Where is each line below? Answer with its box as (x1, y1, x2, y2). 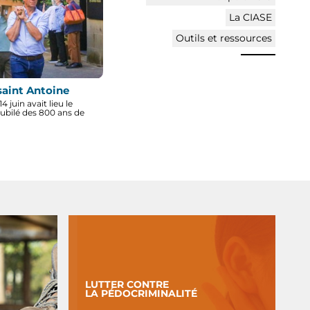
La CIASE (229, 11, 272, 23)
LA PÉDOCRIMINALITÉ (85, 287, 198, 299)
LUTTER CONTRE (85, 278, 170, 290)
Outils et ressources (176, 32, 272, 44)
